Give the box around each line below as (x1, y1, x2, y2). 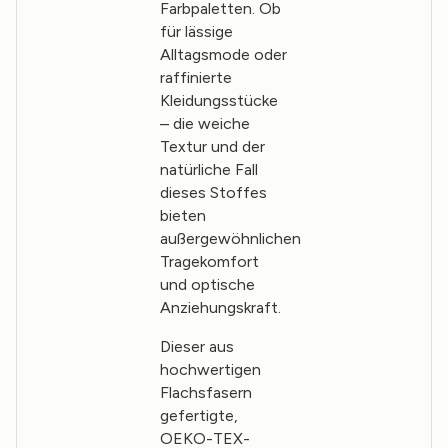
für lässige (159, 22, 233, 42)
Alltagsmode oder (159, 45, 287, 65)
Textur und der (159, 137, 265, 157)
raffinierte (159, 68, 232, 88)
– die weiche (159, 114, 250, 134)
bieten (159, 206, 206, 226)
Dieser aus (159, 337, 234, 357)
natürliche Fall (159, 160, 258, 180)
